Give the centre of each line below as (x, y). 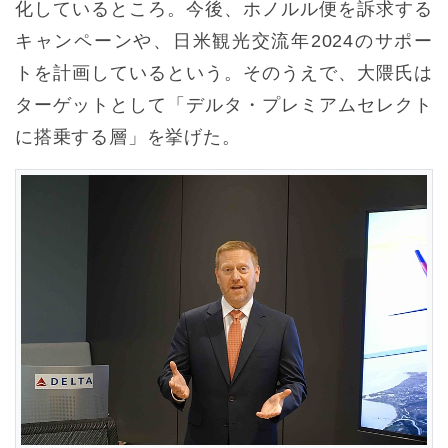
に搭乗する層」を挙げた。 (128, 136)
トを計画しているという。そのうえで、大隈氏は (224, 72)
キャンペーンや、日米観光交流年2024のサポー (224, 40)
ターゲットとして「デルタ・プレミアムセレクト (224, 104)
